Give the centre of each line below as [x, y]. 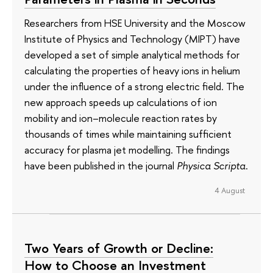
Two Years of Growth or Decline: [119, 248]
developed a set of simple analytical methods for [132, 55]
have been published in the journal [101, 166]
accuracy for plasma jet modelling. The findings [127, 150]
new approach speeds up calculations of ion [121, 102]
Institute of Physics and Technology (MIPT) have [132, 39]
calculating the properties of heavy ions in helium [132, 71]
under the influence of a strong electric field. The [134, 87]
